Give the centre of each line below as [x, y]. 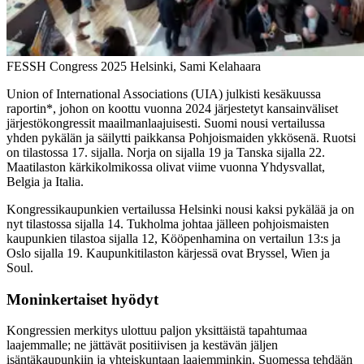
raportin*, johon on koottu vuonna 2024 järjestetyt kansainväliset [172, 108]
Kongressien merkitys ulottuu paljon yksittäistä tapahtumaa [157, 331]
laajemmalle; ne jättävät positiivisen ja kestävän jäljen [142, 345]
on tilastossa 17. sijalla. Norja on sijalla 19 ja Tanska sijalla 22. [166, 152]
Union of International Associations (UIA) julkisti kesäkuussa [164, 93]
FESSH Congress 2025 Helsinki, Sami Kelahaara [134, 66]
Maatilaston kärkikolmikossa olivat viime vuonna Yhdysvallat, [166, 167]
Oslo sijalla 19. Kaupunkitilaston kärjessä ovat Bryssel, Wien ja [168, 253]
